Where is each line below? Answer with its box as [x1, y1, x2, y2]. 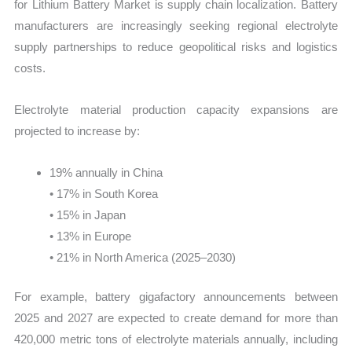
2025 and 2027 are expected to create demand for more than [14, 310, 338, 324]
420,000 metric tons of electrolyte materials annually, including [14, 332, 338, 346]
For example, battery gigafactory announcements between [14, 289, 338, 303]
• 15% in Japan [49, 208, 126, 222]
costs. [14, 60, 46, 75]
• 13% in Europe [49, 229, 132, 244]
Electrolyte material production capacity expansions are [14, 103, 338, 117]
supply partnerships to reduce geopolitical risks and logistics [14, 39, 338, 53]
